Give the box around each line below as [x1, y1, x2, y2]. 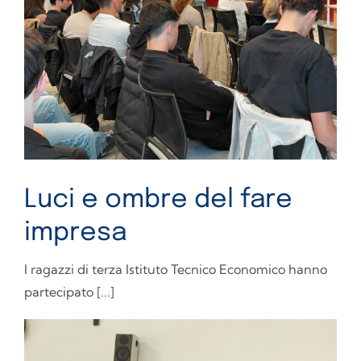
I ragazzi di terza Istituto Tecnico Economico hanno [24, 261, 327, 277]
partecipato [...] [24, 284, 114, 300]
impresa [24, 220, 127, 247]
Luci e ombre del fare [24, 187, 293, 214]
